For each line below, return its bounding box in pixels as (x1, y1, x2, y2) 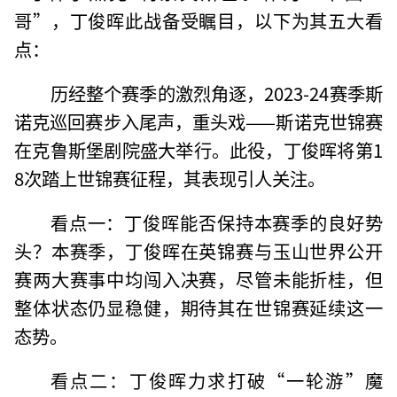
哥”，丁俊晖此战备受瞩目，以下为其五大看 (14, 6, 383, 34)
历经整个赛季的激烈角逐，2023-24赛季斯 (50, 79, 383, 106)
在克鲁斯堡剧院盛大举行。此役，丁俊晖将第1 (14, 136, 383, 163)
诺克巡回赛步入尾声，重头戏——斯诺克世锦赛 (14, 107, 383, 135)
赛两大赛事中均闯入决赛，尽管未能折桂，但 (14, 265, 383, 292)
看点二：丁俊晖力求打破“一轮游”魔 (50, 366, 383, 393)
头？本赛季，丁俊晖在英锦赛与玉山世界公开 (14, 237, 383, 264)
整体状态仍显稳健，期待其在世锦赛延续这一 (14, 293, 383, 321)
